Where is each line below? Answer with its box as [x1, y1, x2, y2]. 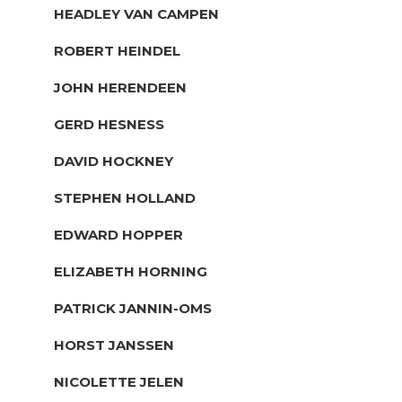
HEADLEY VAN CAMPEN [54, 4, 219, 22]
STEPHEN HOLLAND [54, 188, 196, 206]
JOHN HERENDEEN [54, 78, 187, 96]
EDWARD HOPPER [54, 225, 183, 243]
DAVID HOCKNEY [54, 152, 173, 170]
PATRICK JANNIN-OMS [54, 299, 212, 317]
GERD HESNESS [54, 115, 164, 133]
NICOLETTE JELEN [54, 372, 184, 390]
